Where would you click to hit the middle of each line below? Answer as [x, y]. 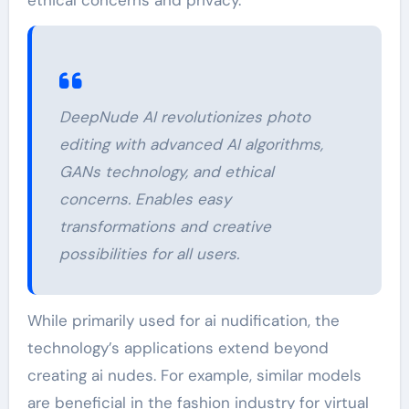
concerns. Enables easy [145, 199]
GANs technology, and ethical [166, 171]
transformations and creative [165, 226]
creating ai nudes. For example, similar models [194, 375]
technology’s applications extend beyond [178, 347]
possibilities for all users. [149, 253]
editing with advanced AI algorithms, [191, 144]
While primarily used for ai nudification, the [183, 320]
